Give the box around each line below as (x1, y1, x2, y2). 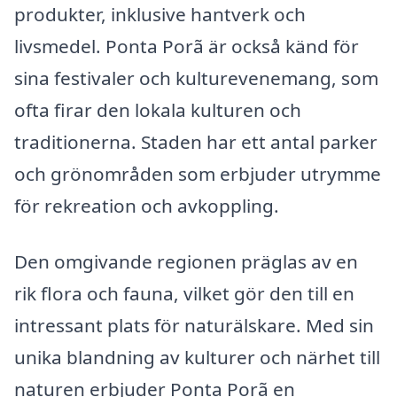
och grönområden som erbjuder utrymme (14, 160, 381, 186)
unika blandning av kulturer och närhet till (14, 345, 380, 370)
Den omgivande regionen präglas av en (14, 249, 358, 275)
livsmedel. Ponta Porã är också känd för (14, 33, 359, 58)
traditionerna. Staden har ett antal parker (14, 128, 378, 154)
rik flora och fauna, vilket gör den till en (14, 281, 354, 307)
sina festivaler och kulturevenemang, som (14, 65, 378, 90)
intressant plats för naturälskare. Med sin (14, 313, 374, 339)
